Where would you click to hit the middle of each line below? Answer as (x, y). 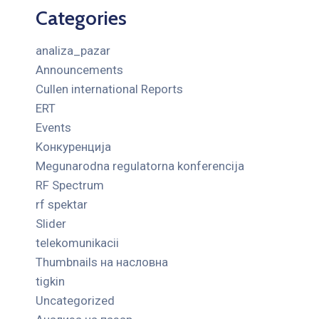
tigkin (50, 281)
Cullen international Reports (109, 89)
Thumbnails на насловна (102, 262)
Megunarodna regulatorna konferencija (140, 166)
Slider (51, 223)
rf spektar (62, 204)
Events (53, 127)
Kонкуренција (73, 146)
